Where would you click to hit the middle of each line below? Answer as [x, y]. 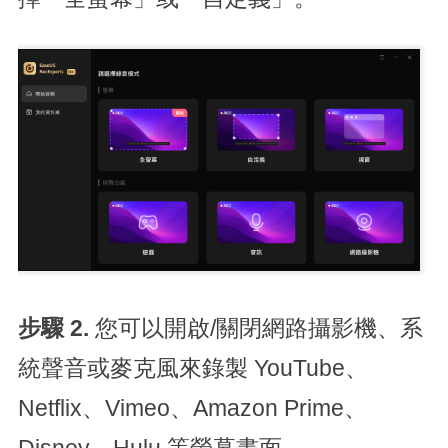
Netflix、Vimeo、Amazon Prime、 [192, 408]
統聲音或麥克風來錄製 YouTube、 [192, 368]
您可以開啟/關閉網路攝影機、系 [258, 328]
